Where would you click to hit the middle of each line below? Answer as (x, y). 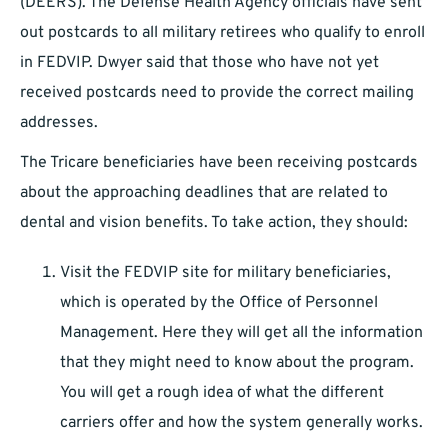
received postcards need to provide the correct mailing (217, 93)
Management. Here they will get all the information (241, 333)
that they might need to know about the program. (237, 363)
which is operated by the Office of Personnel (219, 303)
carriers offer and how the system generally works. (241, 423)
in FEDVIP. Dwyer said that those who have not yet (199, 63)
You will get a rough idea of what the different (222, 393)
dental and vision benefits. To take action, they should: (214, 223)
